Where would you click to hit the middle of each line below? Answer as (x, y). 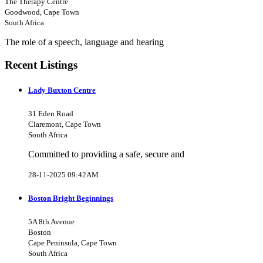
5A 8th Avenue (51, 222)
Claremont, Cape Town (65, 124)
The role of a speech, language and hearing (84, 42)
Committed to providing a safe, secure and (106, 154)
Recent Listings (41, 65)
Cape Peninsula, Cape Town (73, 243)
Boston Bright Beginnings (71, 198)
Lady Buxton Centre (62, 90)
